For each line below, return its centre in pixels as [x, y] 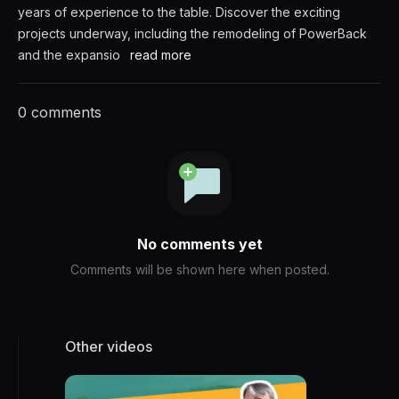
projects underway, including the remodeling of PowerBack [192, 33]
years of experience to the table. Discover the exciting [179, 12]
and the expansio [69, 55]
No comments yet [199, 244]
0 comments [60, 112]
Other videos [109, 346]
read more [160, 55]
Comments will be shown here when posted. [199, 269]
